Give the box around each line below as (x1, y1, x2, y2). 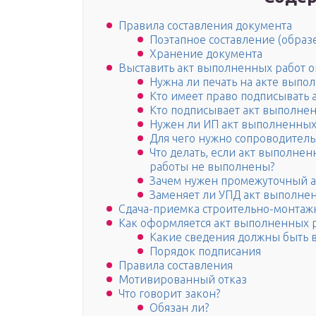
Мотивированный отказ (119, 273, 247, 286)
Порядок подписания (150, 245, 261, 258)
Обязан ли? (150, 301, 209, 315)
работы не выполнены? (150, 160, 274, 174)
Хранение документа (150, 47, 262, 61)
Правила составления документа (119, 19, 292, 32)
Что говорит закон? (119, 287, 220, 300)
